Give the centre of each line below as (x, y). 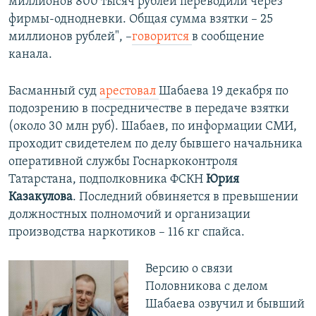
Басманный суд (54, 91)
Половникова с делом (206, 286)
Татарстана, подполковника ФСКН (107, 179)
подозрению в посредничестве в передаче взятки (149, 109)
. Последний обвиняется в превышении (186, 197)
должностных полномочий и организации (129, 214)
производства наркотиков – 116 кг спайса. (127, 232)
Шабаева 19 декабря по (224, 91)
